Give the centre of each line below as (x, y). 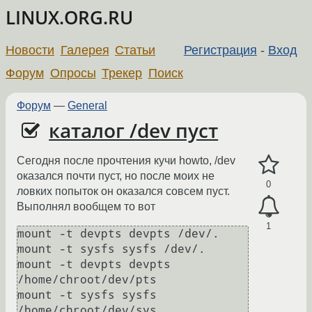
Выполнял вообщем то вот (86, 207)
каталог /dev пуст (134, 130)
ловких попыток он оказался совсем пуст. (123, 192)
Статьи (135, 50)
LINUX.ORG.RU (69, 18)
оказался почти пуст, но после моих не (116, 176)
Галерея (85, 50)
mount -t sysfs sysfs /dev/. (111, 249)
